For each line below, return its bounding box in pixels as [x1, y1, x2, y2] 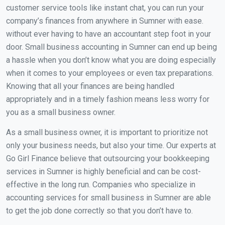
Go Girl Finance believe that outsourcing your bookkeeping [6, 153, 209, 163]
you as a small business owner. [6, 107, 116, 117]
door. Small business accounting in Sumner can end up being [6, 42, 217, 52]
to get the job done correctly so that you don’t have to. [6, 205, 193, 215]
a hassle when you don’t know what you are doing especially [6, 55, 216, 65]
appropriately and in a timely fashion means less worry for [6, 94, 209, 104]
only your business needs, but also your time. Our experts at [6, 140, 216, 150]
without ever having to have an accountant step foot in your [6, 29, 211, 39]
